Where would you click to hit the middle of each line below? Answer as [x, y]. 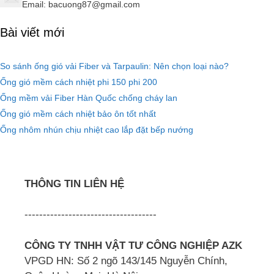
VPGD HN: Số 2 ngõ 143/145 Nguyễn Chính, [126, 261]
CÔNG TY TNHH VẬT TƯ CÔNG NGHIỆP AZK [133, 245]
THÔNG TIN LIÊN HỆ [74, 183]
